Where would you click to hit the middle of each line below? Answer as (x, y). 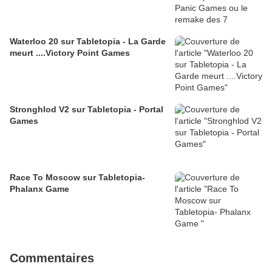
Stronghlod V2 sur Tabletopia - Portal (87, 110)
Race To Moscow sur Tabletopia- (77, 178)
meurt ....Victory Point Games (70, 53)
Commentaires (52, 258)
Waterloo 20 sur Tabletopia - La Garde (69, 42)
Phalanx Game (39, 189)
